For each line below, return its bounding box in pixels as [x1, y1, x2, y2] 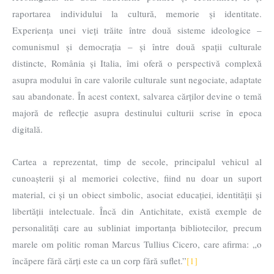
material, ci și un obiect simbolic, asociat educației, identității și [12, 188, 262, 201]
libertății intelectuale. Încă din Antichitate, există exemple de [12, 205, 262, 218]
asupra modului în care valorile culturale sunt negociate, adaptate [12, 73, 262, 86]
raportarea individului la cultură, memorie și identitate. [12, 7, 262, 20]
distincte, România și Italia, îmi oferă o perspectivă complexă [12, 57, 262, 70]
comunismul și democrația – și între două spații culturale [12, 40, 262, 53]
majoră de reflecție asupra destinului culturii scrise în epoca [12, 106, 262, 119]
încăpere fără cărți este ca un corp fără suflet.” [12, 254, 187, 267]
